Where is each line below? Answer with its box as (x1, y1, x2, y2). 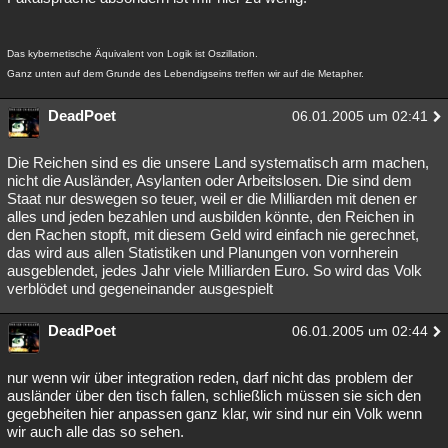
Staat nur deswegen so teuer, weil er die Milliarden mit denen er (7, 190, 417, 207)
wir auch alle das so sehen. (7, 423, 184, 440)
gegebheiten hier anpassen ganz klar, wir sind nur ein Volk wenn (7, 405, 422, 422)
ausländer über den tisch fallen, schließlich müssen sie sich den (7, 387, 421, 404)
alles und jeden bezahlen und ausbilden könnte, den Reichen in (7, 208, 414, 225)
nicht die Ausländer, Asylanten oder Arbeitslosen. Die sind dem (7, 172, 412, 189)
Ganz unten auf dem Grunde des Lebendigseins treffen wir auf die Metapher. (7, 68, 364, 79)
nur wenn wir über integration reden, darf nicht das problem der (7, 369, 413, 386)
